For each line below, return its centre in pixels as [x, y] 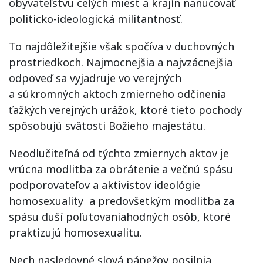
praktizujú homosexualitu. [75, 232]
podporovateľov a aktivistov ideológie [104, 185]
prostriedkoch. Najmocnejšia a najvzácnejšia [121, 62]
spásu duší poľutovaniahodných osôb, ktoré [120, 216]
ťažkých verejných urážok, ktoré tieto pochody [125, 109]
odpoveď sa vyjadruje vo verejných [95, 78]
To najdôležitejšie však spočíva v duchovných [122, 46]
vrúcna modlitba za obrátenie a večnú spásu [121, 169]
